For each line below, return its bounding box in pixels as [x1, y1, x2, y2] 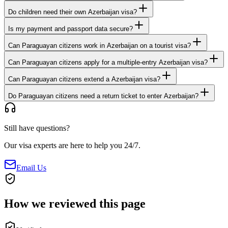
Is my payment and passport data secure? [8, 25, 133, 33]
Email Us [16, 163, 46, 173]
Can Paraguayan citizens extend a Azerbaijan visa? [8, 75, 160, 83]
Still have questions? [4, 124, 70, 133]
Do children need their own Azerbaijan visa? [8, 8, 137, 16]
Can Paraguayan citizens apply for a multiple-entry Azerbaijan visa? [8, 59, 208, 67]
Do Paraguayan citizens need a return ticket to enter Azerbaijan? [8, 92, 198, 100]
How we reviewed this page [4, 197, 146, 211]
